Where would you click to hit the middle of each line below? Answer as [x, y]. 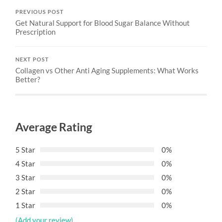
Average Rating [54, 127]
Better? [28, 79]
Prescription [36, 31]
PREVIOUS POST [40, 12]
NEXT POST [32, 59]
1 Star [26, 205]
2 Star [26, 191]
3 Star [26, 177]
